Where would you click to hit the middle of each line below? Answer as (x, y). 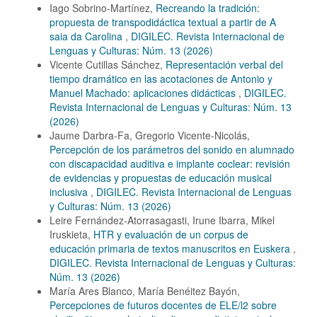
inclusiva (70, 192)
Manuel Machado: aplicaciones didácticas (144, 93)
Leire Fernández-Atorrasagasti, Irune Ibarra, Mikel (162, 220)
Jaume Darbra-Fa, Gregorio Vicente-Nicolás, (150, 136)
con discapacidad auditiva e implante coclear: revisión (170, 164)
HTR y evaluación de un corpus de (171, 235)
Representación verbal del (224, 65)
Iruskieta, (71, 235)
